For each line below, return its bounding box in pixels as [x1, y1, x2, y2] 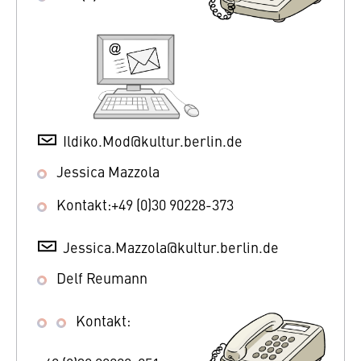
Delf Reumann [56, 267, 147, 288]
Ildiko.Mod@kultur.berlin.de [63, 130, 243, 151]
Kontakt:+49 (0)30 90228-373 [56, 193, 234, 214]
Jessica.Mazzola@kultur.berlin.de [63, 236, 279, 257]
